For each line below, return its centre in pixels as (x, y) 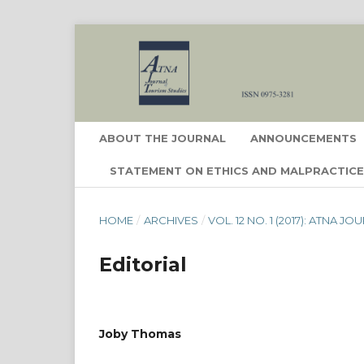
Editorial (143, 264)
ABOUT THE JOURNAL (162, 138)
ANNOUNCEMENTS (303, 138)
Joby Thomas (140, 334)
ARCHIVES (171, 220)
